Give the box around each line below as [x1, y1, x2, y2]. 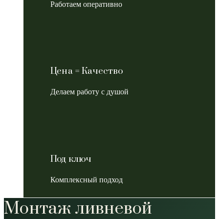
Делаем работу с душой [50, 88, 129, 96]
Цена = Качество [50, 66, 124, 77]
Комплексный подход [50, 175, 123, 184]
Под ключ [50, 153, 92, 165]
